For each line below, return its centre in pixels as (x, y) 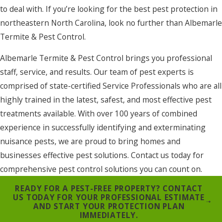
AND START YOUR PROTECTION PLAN (109, 206)
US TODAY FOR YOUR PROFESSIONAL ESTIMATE (109, 197)
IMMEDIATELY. (109, 215)
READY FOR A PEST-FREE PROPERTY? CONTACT (109, 188)
